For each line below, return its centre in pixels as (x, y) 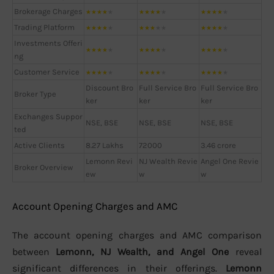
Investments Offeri (48, 43)
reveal (245, 252)
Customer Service (47, 72)
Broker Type (35, 94)
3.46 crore (218, 145)
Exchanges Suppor (48, 116)
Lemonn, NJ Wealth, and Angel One (142, 252)
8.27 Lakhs (105, 145)
